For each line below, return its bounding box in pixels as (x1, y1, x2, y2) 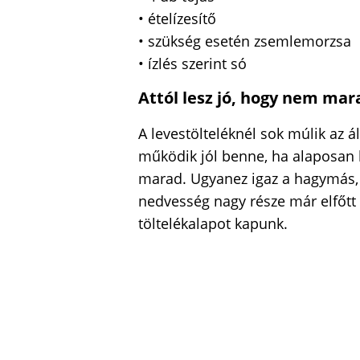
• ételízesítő (138, 9, 216, 29)
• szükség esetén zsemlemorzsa (138, 31, 351, 51)
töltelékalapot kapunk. (138, 213, 288, 233)
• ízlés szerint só (138, 54, 247, 74)
